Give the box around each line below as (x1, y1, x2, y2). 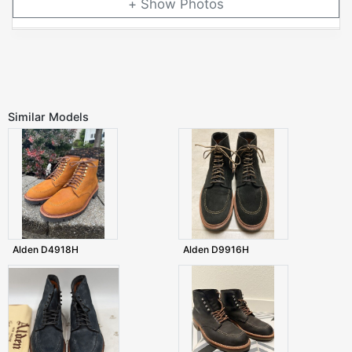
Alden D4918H (13, 244, 79, 256)
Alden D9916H (182, 244, 249, 256)
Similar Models (8, 110, 89, 124)
